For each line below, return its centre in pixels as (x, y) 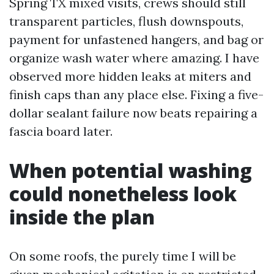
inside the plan (82, 217)
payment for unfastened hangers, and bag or (136, 39)
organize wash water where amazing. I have (134, 58)
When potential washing (131, 170)
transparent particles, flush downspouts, (126, 21)
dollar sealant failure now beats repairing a (133, 113)
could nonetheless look (123, 194)
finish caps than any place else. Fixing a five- (136, 94)
